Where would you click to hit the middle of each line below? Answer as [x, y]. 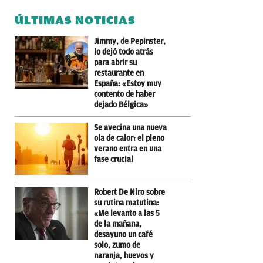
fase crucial [114, 159]
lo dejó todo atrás [124, 52]
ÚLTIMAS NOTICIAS [75, 20]
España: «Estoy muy [128, 83]
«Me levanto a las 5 [127, 213]
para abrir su [115, 62]
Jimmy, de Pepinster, [130, 41]
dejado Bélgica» [121, 104]
